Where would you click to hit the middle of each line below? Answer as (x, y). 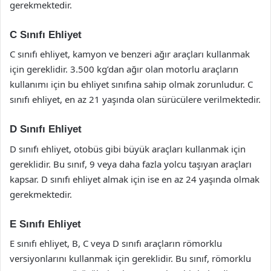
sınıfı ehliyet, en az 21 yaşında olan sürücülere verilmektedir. (135, 99)
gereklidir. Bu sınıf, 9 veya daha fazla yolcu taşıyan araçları (131, 164)
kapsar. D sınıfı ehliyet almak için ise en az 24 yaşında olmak (135, 179)
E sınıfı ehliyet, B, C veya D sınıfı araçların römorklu (116, 243)
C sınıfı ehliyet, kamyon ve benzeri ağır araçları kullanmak (130, 54)
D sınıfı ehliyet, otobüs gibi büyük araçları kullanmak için (128, 149)
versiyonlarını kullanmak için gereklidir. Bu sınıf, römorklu (130, 258)
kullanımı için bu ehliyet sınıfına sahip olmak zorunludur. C (131, 84)
